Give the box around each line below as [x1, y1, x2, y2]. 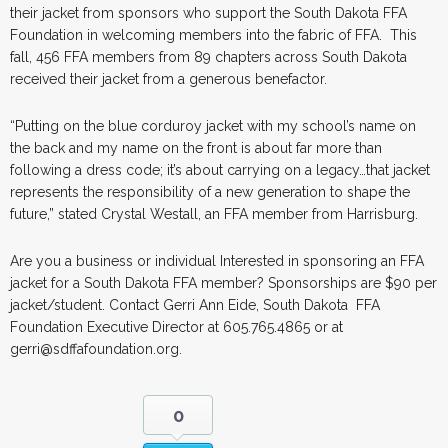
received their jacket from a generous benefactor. [10, 70, 327, 87]
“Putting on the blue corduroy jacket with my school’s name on [10, 117, 416, 134]
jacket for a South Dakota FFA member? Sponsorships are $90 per [10, 274, 437, 291]
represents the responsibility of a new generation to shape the [10, 183, 410, 200]
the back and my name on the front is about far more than [10, 139, 382, 156]
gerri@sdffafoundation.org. [10, 340, 190, 357]
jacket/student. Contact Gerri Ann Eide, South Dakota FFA [10, 296, 380, 313]
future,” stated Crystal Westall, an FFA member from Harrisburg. [10, 205, 422, 222]
